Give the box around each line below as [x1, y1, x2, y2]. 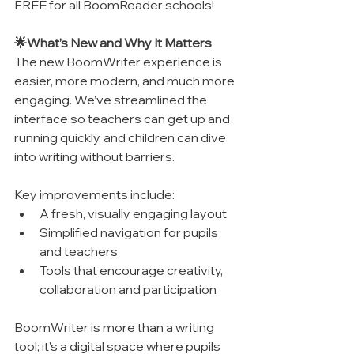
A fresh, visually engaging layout [40, 205, 227, 221]
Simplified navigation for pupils [40, 224, 220, 240]
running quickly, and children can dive [14, 129, 228, 145]
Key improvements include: [14, 186, 175, 202]
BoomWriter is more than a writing [14, 318, 217, 335]
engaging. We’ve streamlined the [14, 91, 209, 107]
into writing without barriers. [14, 148, 175, 164]
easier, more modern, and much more [14, 72, 237, 88]
